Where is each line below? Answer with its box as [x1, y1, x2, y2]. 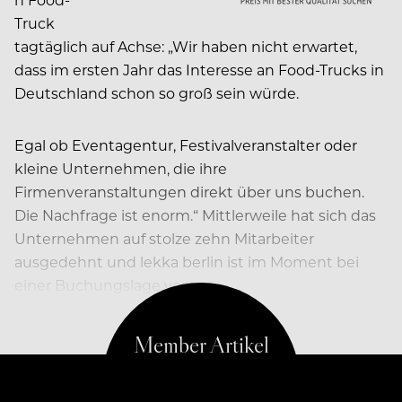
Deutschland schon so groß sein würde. [14, 83, 299, 102]
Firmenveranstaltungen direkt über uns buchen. [14, 181, 364, 201]
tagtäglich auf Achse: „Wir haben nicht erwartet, [14, 36, 357, 56]
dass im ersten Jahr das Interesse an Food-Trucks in [14, 59, 384, 79]
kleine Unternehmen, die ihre [14, 158, 227, 178]
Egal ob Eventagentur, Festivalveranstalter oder [14, 135, 357, 154]
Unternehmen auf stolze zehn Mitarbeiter [14, 228, 314, 248]
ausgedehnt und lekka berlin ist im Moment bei [14, 251, 359, 271]
